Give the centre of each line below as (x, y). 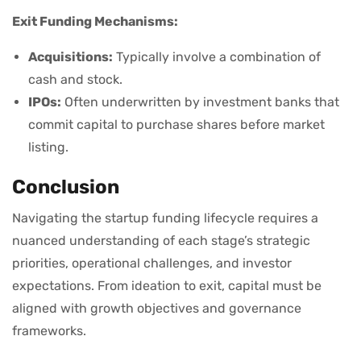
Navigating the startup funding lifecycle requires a (165, 218)
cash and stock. (75, 80)
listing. (48, 147)
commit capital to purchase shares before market (176, 125)
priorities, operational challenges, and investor (152, 263)
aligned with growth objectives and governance (157, 309)
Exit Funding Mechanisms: (95, 22)
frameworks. (49, 331)
